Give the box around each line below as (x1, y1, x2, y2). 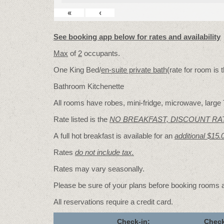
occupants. (82, 49, 120, 57)
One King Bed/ (53, 65, 101, 74)
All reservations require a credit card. (53, 197, 173, 206)
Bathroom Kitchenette (53, 82, 124, 90)
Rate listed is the (53, 115, 109, 123)
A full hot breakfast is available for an (53, 131, 174, 140)
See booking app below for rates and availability (53, 32, 220, 41)
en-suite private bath (101, 65, 167, 74)
